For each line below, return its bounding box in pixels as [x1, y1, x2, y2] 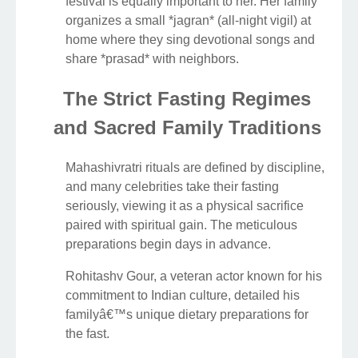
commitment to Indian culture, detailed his [66, 288, 300, 302]
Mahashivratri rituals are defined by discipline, [66, 160, 324, 174]
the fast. [66, 326, 109, 340]
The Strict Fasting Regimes [63, 87, 311, 109]
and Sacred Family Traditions [53, 116, 321, 138]
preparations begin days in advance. [66, 237, 271, 251]
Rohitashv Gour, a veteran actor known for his [66, 268, 322, 283]
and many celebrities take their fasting [66, 179, 279, 193]
